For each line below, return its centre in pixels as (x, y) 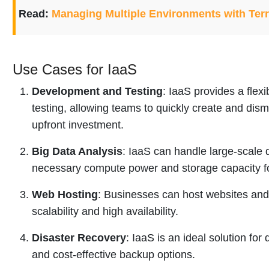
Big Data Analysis (77, 151)
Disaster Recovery (79, 237)
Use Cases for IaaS (75, 69)
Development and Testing (97, 91)
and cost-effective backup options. (113, 254)
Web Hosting (65, 194)
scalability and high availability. (105, 211)
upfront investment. (78, 125)
